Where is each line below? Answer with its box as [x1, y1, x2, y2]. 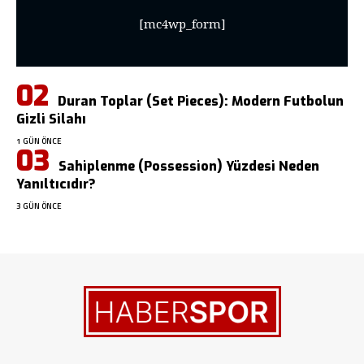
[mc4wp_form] [138, 15, 226, 32]
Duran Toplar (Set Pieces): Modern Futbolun [58, 92, 344, 110]
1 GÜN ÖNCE [16, 134, 62, 147]
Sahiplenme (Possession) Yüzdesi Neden [58, 157, 319, 175]
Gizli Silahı [16, 110, 86, 128]
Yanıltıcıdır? [16, 175, 96, 193]
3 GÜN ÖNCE [16, 199, 62, 212]
